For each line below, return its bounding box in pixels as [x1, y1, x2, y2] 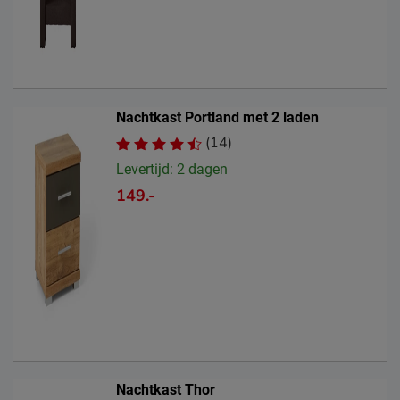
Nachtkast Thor [116, 380, 215, 398]
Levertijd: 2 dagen [116, 160, 228, 178]
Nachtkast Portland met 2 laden [116, 108, 319, 126]
